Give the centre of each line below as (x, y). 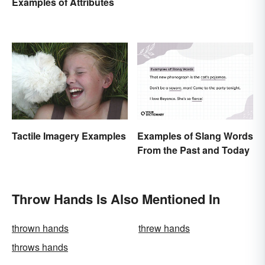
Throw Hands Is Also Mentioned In (116, 199)
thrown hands (40, 228)
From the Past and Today (193, 150)
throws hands (40, 247)
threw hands (164, 228)
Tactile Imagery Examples (69, 135)
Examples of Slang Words (195, 136)
